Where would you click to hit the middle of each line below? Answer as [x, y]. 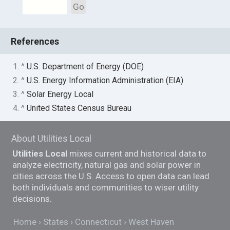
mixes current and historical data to [137, 154]
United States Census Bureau [79, 108]
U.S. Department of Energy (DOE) [85, 67]
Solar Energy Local [60, 94]
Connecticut [99, 222]
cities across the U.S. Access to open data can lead [111, 176]
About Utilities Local [52, 139]
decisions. [32, 199]
